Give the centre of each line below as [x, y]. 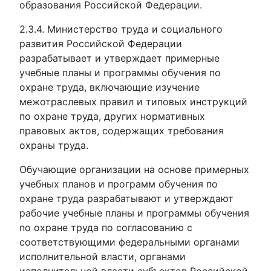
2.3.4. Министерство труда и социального [121, 29]
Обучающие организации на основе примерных [134, 169]
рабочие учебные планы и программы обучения [134, 213]
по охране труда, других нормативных [112, 116]
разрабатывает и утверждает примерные [119, 58]
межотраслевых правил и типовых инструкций [133, 102]
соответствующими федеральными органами [129, 242]
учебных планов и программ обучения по [119, 184]
